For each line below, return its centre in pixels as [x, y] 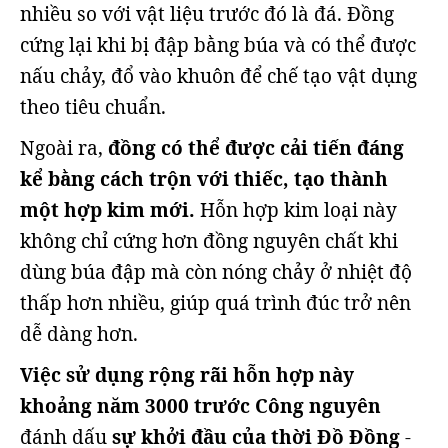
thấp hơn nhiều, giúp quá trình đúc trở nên [215, 302]
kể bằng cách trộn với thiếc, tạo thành [204, 178]
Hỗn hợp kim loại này [298, 209]
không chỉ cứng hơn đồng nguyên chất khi [209, 240]
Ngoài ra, [61, 147]
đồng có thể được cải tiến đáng [253, 147]
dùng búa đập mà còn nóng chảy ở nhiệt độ [216, 271]
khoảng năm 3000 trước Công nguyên [200, 405]
